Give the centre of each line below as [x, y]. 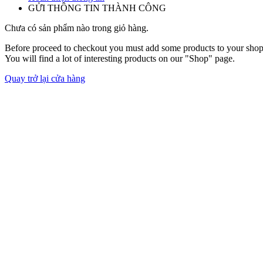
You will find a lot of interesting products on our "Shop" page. [120, 58]
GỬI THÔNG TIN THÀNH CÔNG [97, 8]
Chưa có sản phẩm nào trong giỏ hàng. [77, 28]
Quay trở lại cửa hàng [45, 78]
